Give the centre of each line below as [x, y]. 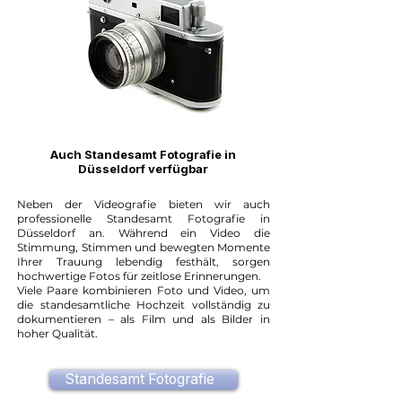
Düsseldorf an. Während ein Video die [144, 233]
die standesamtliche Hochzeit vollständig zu [144, 305]
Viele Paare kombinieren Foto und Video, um [144, 290]
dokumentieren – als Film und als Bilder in [144, 319]
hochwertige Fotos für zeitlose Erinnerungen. [139, 276]
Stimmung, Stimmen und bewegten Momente [144, 247]
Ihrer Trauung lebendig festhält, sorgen [144, 262]
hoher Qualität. [57, 333]
